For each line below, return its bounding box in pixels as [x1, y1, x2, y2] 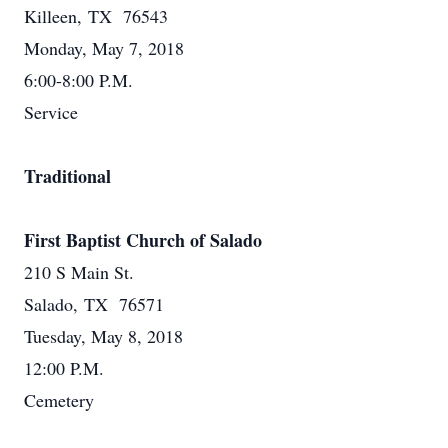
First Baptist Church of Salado [24, 227, 262, 253]
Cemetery [24, 388, 94, 412]
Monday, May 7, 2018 [24, 36, 184, 60]
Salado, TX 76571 [24, 292, 164, 316]
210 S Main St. [24, 260, 134, 284]
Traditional [24, 163, 111, 189]
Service [24, 100, 78, 124]
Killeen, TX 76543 [24, 4, 168, 28]
